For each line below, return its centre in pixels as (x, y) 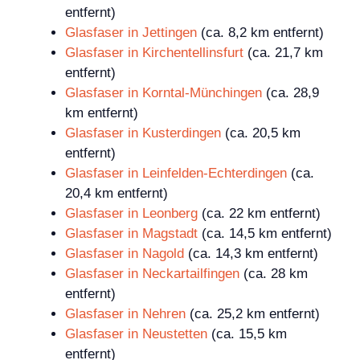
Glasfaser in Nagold (125, 254)
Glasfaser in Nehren (125, 314)
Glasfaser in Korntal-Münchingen (164, 93)
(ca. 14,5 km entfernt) (265, 234)
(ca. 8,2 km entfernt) (260, 33)
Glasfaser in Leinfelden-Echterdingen (176, 174)
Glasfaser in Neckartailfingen (152, 274)
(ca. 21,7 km (283, 53)
